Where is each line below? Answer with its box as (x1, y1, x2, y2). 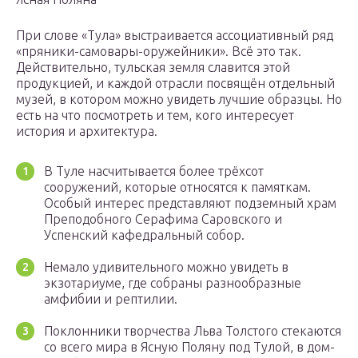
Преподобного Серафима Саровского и (44, 212, 282, 227)
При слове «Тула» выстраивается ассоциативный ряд (16, 28, 333, 43)
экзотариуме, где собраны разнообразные (44, 276, 301, 291)
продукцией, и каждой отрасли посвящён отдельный (16, 76, 335, 91)
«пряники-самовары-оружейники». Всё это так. (16, 44, 301, 59)
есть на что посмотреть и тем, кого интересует (16, 108, 294, 123)
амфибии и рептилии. (44, 292, 177, 307)
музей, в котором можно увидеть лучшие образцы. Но (16, 92, 342, 107)
